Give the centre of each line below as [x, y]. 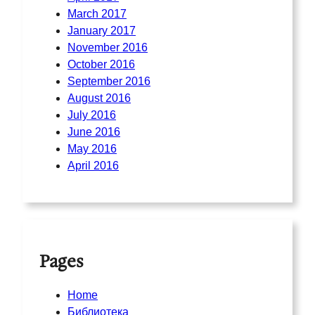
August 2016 [99, 98]
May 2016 [92, 149]
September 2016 [109, 82]
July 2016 [92, 115]
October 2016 [101, 65]
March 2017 [97, 14]
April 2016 [93, 166]
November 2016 [108, 48]
